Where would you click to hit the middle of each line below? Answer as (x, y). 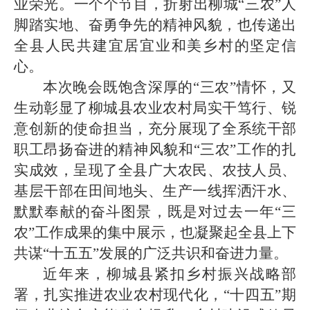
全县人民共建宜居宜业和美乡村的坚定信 (155, 46)
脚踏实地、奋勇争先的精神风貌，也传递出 (155, 25)
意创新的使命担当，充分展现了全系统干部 (155, 129)
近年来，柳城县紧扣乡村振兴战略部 (170, 274)
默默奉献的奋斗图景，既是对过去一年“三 (155, 212)
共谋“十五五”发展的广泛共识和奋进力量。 (151, 253)
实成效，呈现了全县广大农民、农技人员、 (155, 170)
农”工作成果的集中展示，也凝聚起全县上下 (155, 232)
